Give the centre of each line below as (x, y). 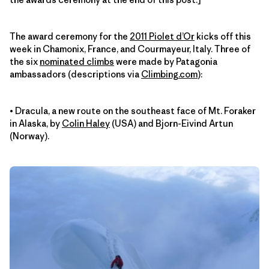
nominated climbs (77, 61)
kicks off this (223, 36)
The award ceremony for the (70, 36)
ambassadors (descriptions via (75, 74)
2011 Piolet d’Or (162, 36)
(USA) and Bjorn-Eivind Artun (171, 123)
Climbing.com (169, 74)
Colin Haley (86, 123)
